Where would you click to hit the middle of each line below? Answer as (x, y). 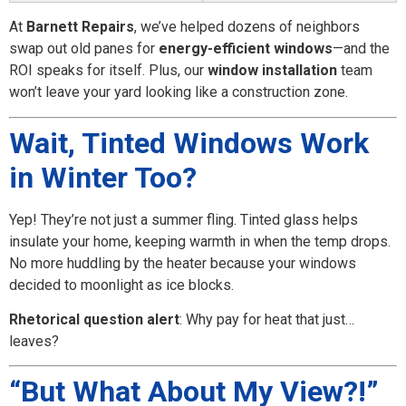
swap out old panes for (84, 49)
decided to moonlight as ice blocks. (121, 285)
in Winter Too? (103, 177)
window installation (272, 71)
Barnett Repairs (80, 27)
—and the (361, 49)
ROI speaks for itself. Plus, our (108, 71)
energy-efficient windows (246, 49)
